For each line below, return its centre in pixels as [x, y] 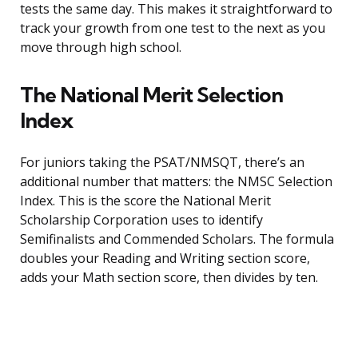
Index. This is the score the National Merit [145, 201]
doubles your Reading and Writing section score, [165, 259]
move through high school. [101, 48]
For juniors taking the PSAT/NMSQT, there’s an [162, 163]
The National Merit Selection [151, 95]
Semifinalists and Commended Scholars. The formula [177, 239]
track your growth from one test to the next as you [173, 28]
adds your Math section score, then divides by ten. [169, 278]
